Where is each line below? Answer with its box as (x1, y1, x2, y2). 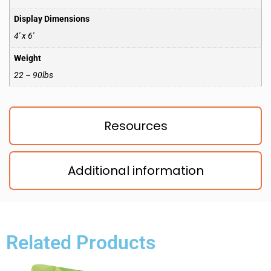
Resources (103, 117, 168, 135)
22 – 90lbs (14, 70, 54, 80)
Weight (14, 53, 42, 64)
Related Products (6, 231, 155, 255)
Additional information (67, 162, 204, 180)
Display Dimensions (14, 14, 90, 25)
